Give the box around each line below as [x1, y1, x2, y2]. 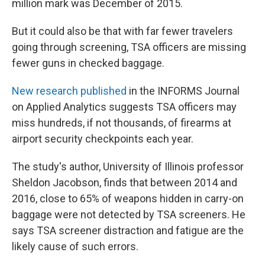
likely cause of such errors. [12, 240, 138, 253]
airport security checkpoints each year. [12, 132, 193, 145]
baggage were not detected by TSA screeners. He [12, 208, 245, 221]
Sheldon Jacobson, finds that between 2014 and [12, 176, 237, 189]
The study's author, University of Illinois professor [12, 160, 244, 173]
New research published [12, 85, 127, 97]
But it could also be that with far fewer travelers [12, 25, 233, 37]
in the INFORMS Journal [127, 85, 240, 97]
